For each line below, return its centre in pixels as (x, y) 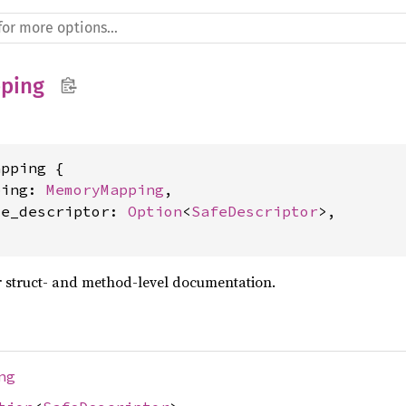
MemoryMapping (105, 189)
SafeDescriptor (255, 211)
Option (155, 211)
